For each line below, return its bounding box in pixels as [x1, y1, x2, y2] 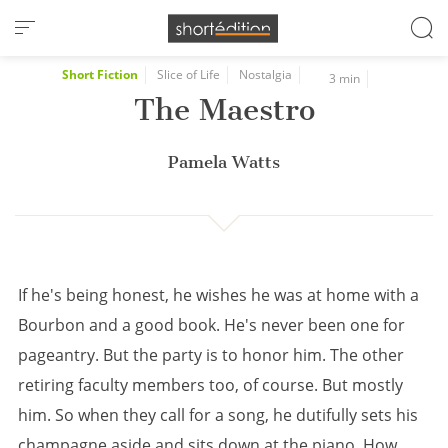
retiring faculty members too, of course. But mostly [18, 374, 403, 396]
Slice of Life [157, 66, 220, 83]
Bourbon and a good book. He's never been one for [18, 314, 405, 336]
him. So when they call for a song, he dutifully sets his [18, 404, 418, 426]
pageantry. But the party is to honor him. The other [18, 344, 404, 366]
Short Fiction [62, 66, 138, 83]
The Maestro [133, 92, 315, 128]
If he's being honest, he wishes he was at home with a [18, 284, 419, 306]
